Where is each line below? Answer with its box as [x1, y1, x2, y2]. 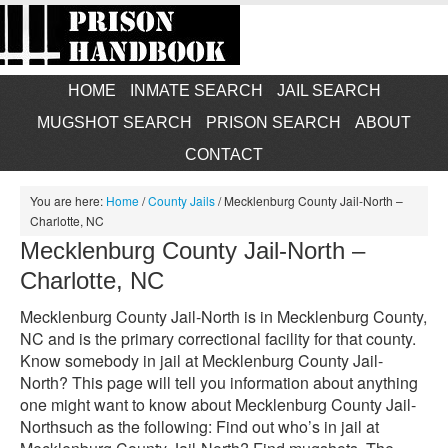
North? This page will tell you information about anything [20, 371, 418, 394]
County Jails [148, 192, 215, 209]
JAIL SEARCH [276, 82, 381, 99]
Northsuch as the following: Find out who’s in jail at [20, 415, 379, 438]
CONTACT [185, 146, 263, 163]
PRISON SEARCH [206, 114, 341, 131]
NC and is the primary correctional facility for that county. [20, 327, 416, 350]
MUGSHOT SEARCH [37, 114, 192, 131]
